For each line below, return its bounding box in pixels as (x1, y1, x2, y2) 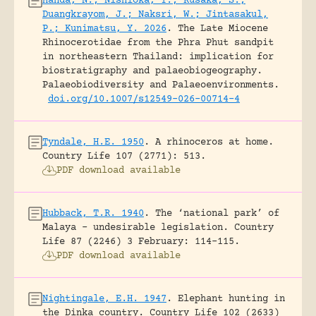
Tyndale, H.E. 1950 (42, 136, 144, 148)
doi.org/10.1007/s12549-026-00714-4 (48, 93, 240, 105)
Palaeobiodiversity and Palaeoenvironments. (42, 79, 279, 91)
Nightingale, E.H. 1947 (42, 293, 166, 305)
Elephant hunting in (178, 293, 285, 305)
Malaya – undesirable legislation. (42, 221, 229, 233)
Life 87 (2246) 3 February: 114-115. (42, 236, 240, 248)
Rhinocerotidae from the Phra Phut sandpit (42, 37, 274, 49)
